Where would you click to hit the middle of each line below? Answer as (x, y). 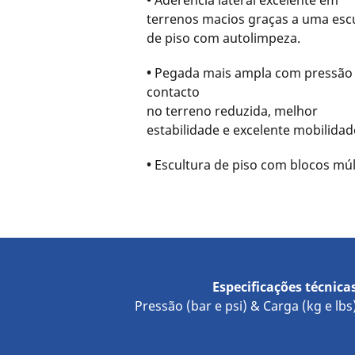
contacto (173, 92)
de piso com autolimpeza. (223, 38)
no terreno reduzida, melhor (232, 111)
